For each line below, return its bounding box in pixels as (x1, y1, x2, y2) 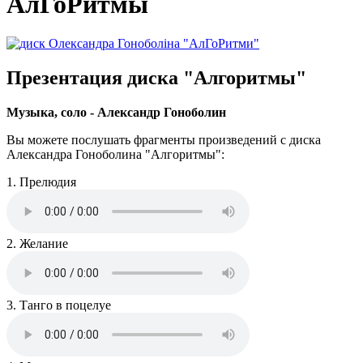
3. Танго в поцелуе (6, 298, 111, 313)
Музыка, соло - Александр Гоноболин (6, 105, 226, 120)
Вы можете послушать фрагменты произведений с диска (6, 133, 321, 147)
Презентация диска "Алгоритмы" (6, 67, 306, 89)
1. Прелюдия (6, 175, 76, 190)
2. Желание (6, 237, 68, 251)
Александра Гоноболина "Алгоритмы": (6, 147, 224, 162)
